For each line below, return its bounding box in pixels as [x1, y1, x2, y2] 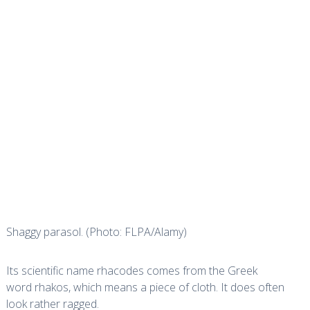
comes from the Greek [143, 263, 257, 278]
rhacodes [96, 263, 144, 278]
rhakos [34, 280, 69, 295]
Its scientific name [6, 263, 97, 278]
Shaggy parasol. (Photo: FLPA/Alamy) [6, 224, 187, 239]
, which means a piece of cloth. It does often [68, 280, 284, 295]
